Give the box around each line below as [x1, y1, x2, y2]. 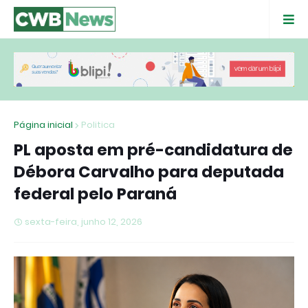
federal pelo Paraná [14, 182, 177, 205]
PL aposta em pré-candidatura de [14, 138, 293, 161]
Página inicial [14, 118, 73, 131]
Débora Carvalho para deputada [14, 160, 284, 183]
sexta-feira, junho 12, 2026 [25, 214, 142, 228]
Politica [81, 118, 115, 131]
